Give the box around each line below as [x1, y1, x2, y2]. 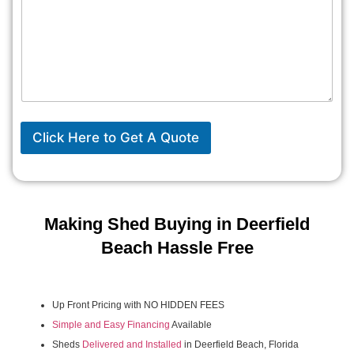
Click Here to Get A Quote [32, 129, 199, 145]
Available [170, 318, 212, 330]
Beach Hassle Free [100, 237, 254, 258]
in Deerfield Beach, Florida [182, 338, 299, 350]
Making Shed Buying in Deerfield [44, 213, 310, 234]
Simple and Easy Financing [52, 318, 170, 330]
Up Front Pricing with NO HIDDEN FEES [52, 299, 224, 311]
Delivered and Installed [82, 338, 182, 350]
